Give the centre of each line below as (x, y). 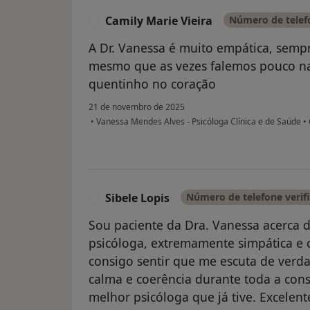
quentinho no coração (152, 84)
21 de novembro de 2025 (137, 107)
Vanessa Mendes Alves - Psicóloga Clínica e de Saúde (199, 122)
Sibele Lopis (137, 198)
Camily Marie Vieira (159, 21)
